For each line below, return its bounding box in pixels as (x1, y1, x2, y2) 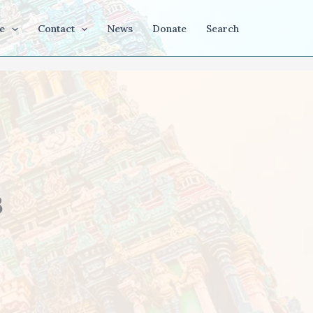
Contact (37, 22, 75, 35)
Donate (152, 22, 187, 35)
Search (206, 22, 239, 35)
